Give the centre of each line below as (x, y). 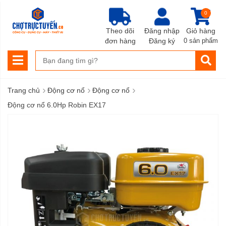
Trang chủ (24, 90)
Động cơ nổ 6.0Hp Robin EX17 (57, 105)
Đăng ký (162, 41)
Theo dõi (120, 31)
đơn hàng (120, 41)
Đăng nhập (162, 31)
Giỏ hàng (201, 31)
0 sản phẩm (201, 41)
